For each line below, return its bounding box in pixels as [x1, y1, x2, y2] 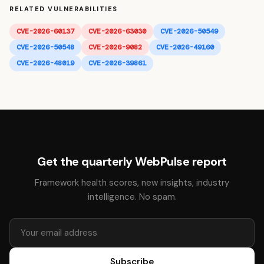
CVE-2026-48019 [16, 58, 74, 68]
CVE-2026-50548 [16, 42, 74, 52]
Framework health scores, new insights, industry [35, 177, 229, 189]
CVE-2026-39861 [88, 58, 146, 68]
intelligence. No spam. [87, 191, 177, 203]
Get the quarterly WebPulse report [37, 154, 227, 169]
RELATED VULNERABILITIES [9, 5, 118, 13]
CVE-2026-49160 [156, 42, 214, 52]
